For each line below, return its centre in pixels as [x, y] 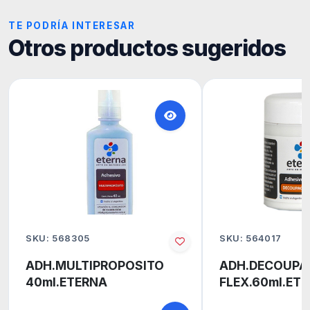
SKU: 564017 [251, 239]
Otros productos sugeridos [147, 48]
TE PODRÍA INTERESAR [72, 25]
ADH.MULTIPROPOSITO [95, 265]
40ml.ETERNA [66, 282]
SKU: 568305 [58, 239]
